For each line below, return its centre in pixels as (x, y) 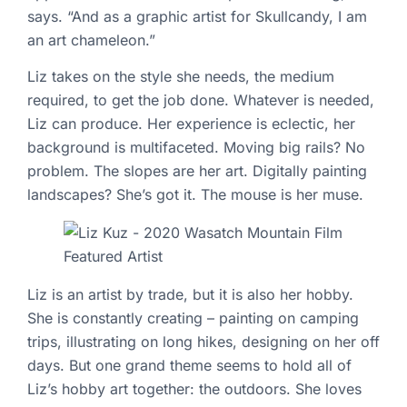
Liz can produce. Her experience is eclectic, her (191, 124)
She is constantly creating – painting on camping (193, 318)
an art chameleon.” (94, 40)
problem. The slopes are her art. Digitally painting (197, 171)
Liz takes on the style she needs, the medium (181, 77)
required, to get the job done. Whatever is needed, (201, 100)
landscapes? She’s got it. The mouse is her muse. (195, 195)
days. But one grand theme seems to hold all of (189, 366)
